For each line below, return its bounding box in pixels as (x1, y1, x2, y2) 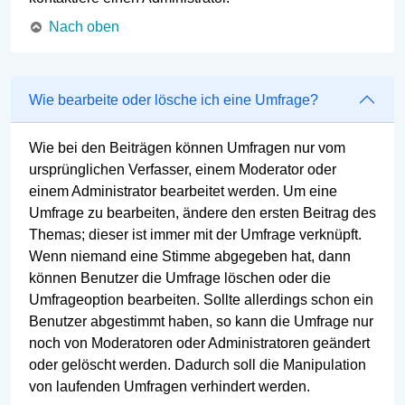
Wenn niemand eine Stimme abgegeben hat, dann (29, 249, 351, 265)
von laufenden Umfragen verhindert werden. (29, 379, 310, 395)
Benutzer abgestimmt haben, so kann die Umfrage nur (29, 314, 373, 330)
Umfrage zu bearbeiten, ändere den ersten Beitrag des (29, 205, 376, 221)
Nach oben (49, 19, 119, 35)
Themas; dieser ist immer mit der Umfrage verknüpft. (29, 227, 362, 243)
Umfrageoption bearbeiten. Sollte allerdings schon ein (29, 292, 373, 308)
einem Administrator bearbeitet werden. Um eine (29, 184, 337, 200)
